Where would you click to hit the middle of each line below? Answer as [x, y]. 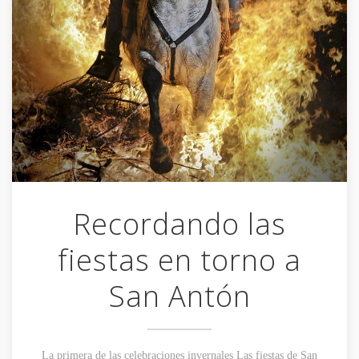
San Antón [179, 296]
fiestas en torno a [179, 260]
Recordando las [179, 224]
